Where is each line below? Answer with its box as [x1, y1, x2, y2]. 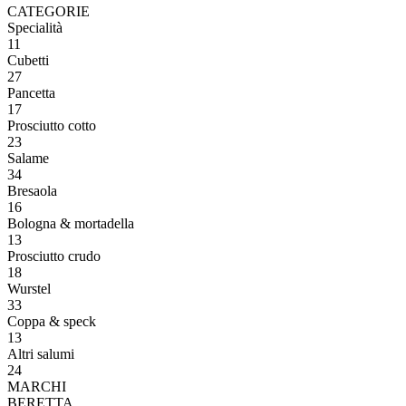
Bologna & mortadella [7, 215, 134, 231]
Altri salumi [7, 345, 74, 362]
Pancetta [7, 84, 55, 101]
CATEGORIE [7, 3, 90, 19]
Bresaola [7, 182, 57, 198]
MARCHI [7, 378, 66, 394]
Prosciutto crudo [7, 247, 101, 264]
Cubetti [7, 52, 49, 68]
